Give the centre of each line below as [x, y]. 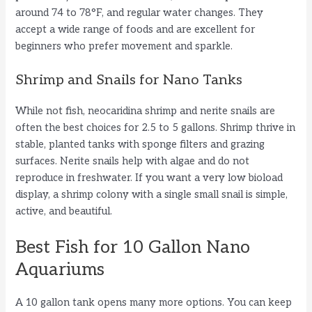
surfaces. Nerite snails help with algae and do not [133, 161]
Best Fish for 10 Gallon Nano [133, 248]
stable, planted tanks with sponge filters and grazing [140, 144]
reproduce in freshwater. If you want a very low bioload [149, 178]
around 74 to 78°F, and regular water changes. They [140, 13]
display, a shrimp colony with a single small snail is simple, [152, 194]
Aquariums [60, 270]
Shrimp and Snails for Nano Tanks [129, 80]
